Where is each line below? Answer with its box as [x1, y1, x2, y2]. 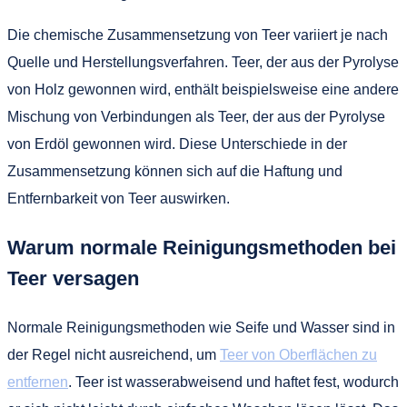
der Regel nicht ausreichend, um [7, 346, 220, 362]
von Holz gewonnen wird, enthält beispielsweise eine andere [7, 81, 399, 97]
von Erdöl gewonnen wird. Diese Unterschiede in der [7, 135, 347, 152]
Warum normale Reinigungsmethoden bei [7, 235, 396, 259]
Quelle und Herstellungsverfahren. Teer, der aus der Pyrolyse [7, 54, 399, 70]
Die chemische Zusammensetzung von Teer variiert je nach [7, 26, 388, 43]
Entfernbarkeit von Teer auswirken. [7, 190, 230, 206]
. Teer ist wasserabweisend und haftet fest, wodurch [68, 373, 399, 390]
